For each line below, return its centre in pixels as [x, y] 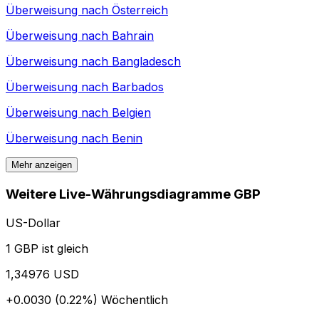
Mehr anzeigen [42, 165]
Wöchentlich [135, 299]
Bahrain [133, 36]
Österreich [140, 10]
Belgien [131, 113]
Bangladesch [146, 62]
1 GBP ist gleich [47, 248]
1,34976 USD [42, 274]
